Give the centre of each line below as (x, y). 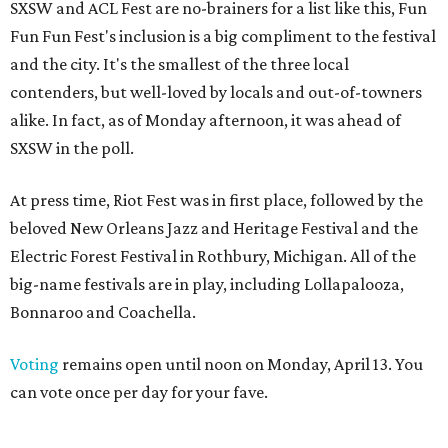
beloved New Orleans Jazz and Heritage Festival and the (214, 228)
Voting (34, 364)
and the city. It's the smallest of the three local (179, 64)
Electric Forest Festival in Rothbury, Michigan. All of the (213, 256)
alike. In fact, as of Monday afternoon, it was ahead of (205, 120)
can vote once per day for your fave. (139, 392)
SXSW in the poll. (72, 148)
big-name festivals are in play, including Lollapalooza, (207, 284)
